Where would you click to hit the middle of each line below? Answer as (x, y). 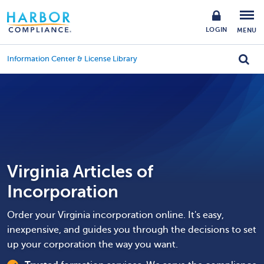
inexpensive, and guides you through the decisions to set (132, 230)
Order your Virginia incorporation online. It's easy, (115, 215)
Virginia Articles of (80, 172)
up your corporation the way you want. (93, 245)
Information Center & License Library (72, 59)
